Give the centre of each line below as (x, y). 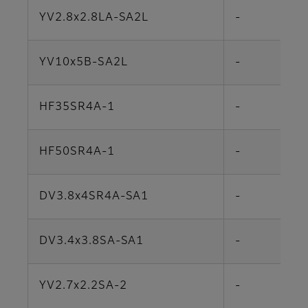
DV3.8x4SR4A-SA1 (94, 197)
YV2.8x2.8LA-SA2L (94, 18)
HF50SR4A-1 (77, 152)
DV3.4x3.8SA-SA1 (92, 242)
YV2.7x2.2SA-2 (83, 286)
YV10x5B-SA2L (84, 63)
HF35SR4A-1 (77, 108)
